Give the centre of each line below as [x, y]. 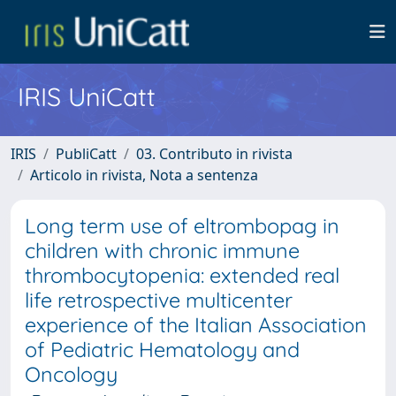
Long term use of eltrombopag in [182, 226]
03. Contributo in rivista [214, 154]
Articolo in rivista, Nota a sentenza [144, 175]
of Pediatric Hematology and [162, 350]
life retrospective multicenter [159, 300]
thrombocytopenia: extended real [182, 275]
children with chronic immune [162, 251]
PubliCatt [86, 154]
